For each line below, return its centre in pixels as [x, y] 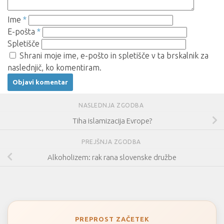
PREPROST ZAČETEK [112, 219]
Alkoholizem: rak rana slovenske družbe [112, 157]
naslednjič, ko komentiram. [54, 68]
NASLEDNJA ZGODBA [112, 105]
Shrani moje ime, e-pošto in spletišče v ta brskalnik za [114, 56]
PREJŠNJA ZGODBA [112, 142]
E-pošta [22, 32]
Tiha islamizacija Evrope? [112, 120]
